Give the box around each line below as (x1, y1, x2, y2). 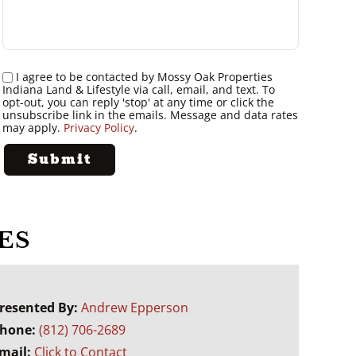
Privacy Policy (63, 119, 134, 135)
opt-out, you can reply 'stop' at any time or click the (2, 94, 274, 110)
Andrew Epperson (81, 298, 189, 316)
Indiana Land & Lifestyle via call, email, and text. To (2, 81, 275, 97)
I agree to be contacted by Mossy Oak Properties (15, 68, 273, 84)
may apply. (2, 119, 64, 135)
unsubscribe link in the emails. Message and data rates (2, 106, 298, 122)
